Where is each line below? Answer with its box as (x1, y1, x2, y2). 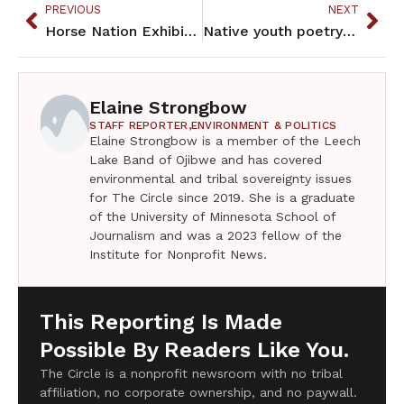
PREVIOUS (45, 2, 101, 16)
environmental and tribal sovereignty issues (89, 170, 353, 186)
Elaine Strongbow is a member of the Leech (89, 133, 362, 148)
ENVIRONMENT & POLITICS (190, 118, 337, 132)
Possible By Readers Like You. (40, 336, 349, 363)
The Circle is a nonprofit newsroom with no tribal (40, 365, 343, 381)
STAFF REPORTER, (89, 118, 191, 132)
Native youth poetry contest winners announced (342, 22, 355, 40)
